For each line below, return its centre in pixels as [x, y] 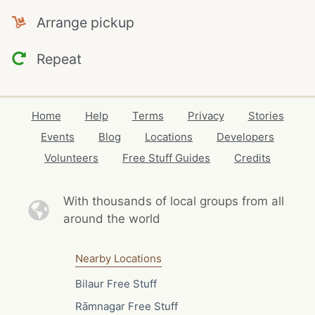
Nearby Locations [118, 258]
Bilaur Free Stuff [116, 283]
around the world [111, 219]
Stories [266, 116]
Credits [252, 158]
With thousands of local [131, 201]
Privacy [206, 116]
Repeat [53, 59]
